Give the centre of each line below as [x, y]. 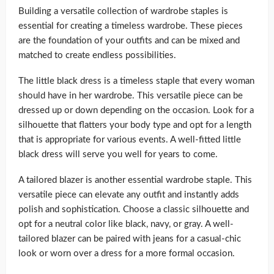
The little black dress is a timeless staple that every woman [136, 81]
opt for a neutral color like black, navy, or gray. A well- [126, 224]
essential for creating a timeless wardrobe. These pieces [131, 26]
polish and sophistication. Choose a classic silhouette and [134, 209]
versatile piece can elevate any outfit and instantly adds [129, 194]
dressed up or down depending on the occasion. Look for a [136, 110]
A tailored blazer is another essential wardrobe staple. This [135, 180]
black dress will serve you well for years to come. [118, 154]
